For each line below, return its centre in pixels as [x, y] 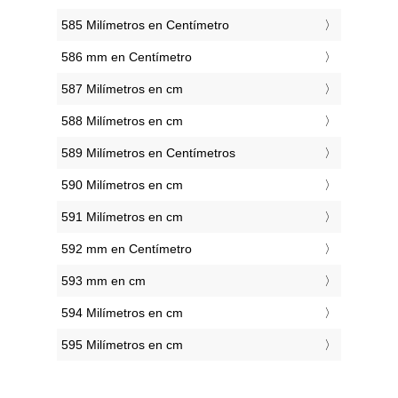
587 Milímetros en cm [122, 89]
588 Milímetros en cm [122, 121]
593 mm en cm [103, 281]
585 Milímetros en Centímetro [145, 25]
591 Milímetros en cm [122, 217]
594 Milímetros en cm [122, 313]
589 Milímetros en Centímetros [148, 153]
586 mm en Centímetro [127, 57]
